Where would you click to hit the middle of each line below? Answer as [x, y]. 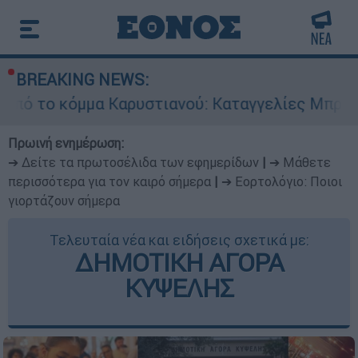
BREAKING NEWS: [82, 80]
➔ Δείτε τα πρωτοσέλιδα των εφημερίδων [133, 162]
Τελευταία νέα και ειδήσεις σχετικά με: [179, 240]
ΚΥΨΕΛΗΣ [179, 288]
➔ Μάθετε [300, 162]
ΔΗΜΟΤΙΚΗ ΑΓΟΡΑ [179, 263]
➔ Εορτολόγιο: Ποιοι [282, 181]
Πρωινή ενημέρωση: [66, 143]
